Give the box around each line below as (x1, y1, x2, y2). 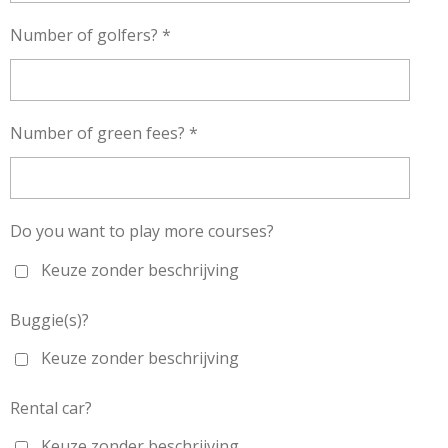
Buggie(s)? (10, 308, 89, 331)
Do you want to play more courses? (10, 220, 274, 243)
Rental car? (10, 396, 92, 419)
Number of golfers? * (10, 24, 171, 47)
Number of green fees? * (10, 122, 198, 145)
